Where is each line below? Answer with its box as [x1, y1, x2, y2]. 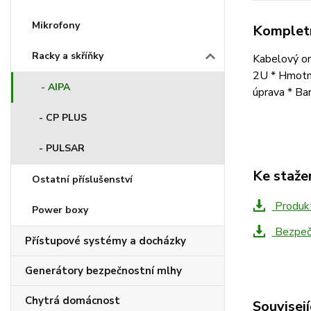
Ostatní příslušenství [32, 173, 133, 186]
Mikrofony [32, 19, 80, 32]
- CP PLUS [39, 111, 87, 124]
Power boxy [32, 203, 88, 217]
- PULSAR [39, 142, 85, 155]
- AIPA [41, 81, 70, 94]
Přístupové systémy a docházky [25, 234, 186, 248]
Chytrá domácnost [25, 294, 120, 308]
